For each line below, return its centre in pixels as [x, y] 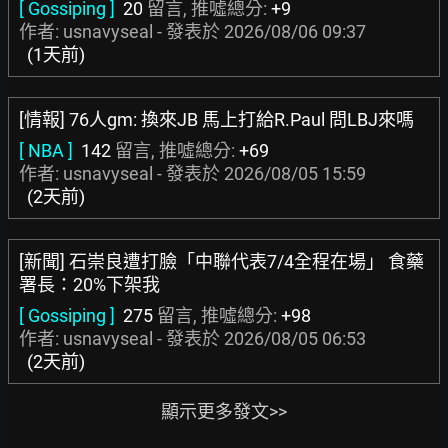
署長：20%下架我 [89, 284]
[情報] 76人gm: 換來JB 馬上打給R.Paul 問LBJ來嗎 [216, 119]
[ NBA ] [46, 150]
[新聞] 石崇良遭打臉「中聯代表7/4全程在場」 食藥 [221, 261]
